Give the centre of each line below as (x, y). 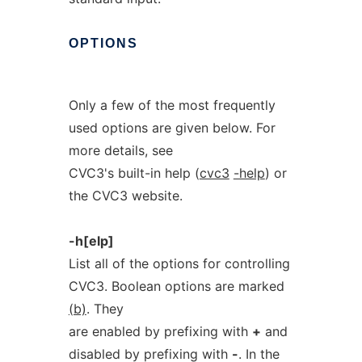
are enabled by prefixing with (160, 331)
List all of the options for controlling (179, 263)
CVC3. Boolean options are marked (176, 286)
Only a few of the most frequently (172, 105)
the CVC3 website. (125, 196)
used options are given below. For (172, 128)
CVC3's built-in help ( (134, 173)
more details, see (120, 150)
